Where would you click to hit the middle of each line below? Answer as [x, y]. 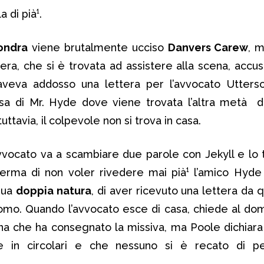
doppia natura [54, 190]
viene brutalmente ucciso [98, 47]
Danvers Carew [208, 47]
